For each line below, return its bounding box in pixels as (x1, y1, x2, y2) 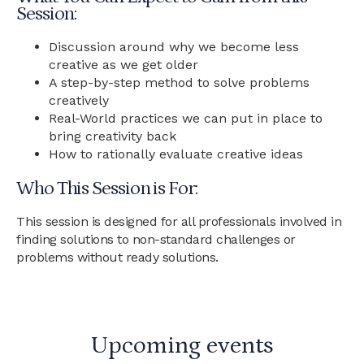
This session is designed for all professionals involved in (16, 214, 341, 229)
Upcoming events (90, 331, 274, 359)
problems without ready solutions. (16, 249, 219, 265)
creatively (49, 93, 109, 108)
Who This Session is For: (16, 177, 197, 199)
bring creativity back (49, 128, 176, 144)
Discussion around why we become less (49, 39, 299, 54)
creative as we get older (49, 57, 198, 72)
